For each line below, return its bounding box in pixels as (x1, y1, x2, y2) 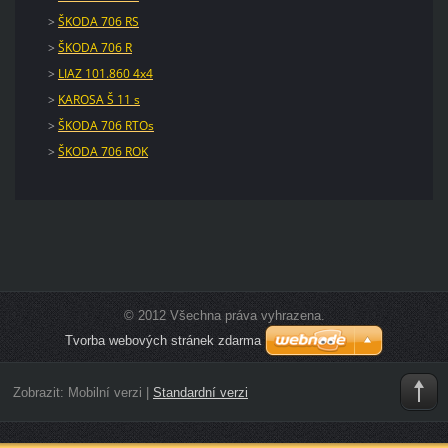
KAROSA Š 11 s (57, 90, 140, 108)
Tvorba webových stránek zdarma (65, 332, 261, 348)
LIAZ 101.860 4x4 (57, 64, 153, 82)
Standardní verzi (152, 385, 248, 401)
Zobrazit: (12, 385, 68, 401)
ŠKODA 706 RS (57, 12, 139, 30)
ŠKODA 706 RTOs (57, 116, 154, 134)
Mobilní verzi (67, 385, 142, 401)
